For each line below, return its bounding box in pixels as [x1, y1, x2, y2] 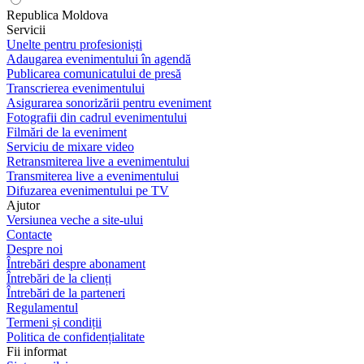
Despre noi [6, 241, 63, 256]
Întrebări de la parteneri [6, 285, 125, 300]
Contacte [6, 227, 52, 241]
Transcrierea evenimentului [6, 80, 145, 95]
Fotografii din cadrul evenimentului [6, 110, 187, 124]
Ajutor [6, 197, 40, 212]
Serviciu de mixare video [6, 139, 134, 154]
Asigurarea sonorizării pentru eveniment [6, 95, 211, 110]
